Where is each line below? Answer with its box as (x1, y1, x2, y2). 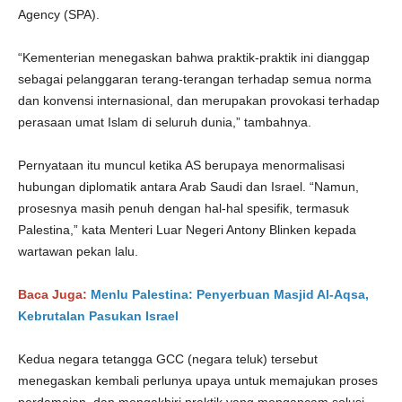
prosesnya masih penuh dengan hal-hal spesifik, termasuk (18, 201, 349, 215)
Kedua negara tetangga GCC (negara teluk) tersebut (18, 352, 318, 366)
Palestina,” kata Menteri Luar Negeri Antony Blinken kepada (18, 223, 356, 237)
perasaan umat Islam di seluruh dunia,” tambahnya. (18, 115, 311, 129)
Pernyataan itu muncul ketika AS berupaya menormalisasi (18, 158, 345, 172)
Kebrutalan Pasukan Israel (18, 309, 179, 323)
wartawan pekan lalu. (18, 244, 138, 258)
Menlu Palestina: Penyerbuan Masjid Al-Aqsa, (91, 287, 369, 301)
